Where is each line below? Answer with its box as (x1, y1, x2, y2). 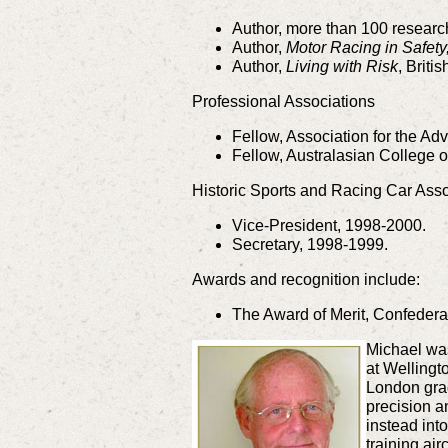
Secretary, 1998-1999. (232, 236, 388, 254)
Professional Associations (192, 93, 375, 111)
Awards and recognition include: (192, 271, 420, 289)
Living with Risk (286, 58, 398, 76)
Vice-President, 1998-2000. (232, 217, 426, 235)
